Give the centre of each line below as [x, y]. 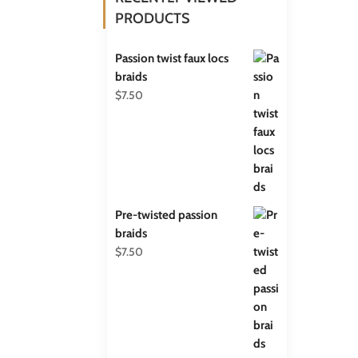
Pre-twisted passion [167, 215]
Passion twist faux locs [172, 58]
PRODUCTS [153, 18]
